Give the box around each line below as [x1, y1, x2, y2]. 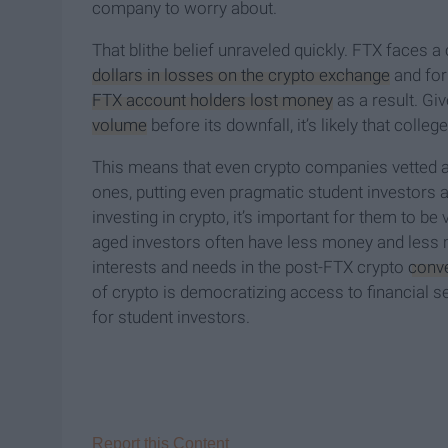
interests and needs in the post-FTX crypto [92, 257, 408, 278]
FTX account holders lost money [92, 90, 333, 111]
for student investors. [92, 307, 250, 328]
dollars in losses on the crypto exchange [92, 65, 390, 86]
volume [92, 115, 147, 136]
